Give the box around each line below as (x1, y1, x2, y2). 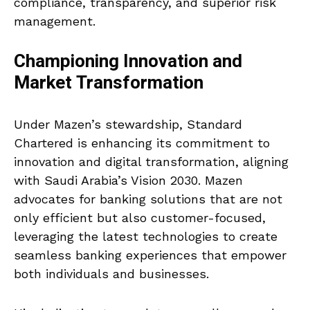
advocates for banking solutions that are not (14, 191, 282, 206)
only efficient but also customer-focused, (14, 210, 266, 225)
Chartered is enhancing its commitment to (14, 135, 270, 150)
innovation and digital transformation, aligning (14, 154, 289, 169)
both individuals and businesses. (14, 266, 209, 281)
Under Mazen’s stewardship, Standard (14, 116, 242, 131)
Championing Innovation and (14, 48, 242, 75)
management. (14, 13, 95, 28)
